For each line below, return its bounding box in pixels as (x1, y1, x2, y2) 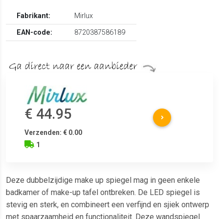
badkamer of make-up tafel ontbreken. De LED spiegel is (6, 188, 200, 197)
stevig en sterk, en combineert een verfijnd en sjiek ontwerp (6, 200, 209, 210)
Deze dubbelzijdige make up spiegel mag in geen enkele (6, 175, 200, 185)
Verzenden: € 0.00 (24, 129, 83, 137)
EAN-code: (17, 28, 53, 37)
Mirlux (74, 11, 93, 20)
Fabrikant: (17, 11, 51, 20)
